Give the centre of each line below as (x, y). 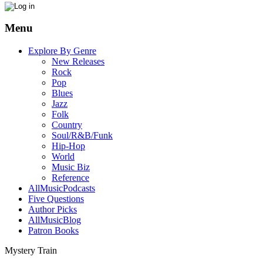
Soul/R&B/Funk (82, 136)
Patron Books (53, 231)
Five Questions (56, 199)
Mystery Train (31, 251)
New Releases (78, 62)
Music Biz (71, 167)
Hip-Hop (68, 146)
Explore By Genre (62, 51)
